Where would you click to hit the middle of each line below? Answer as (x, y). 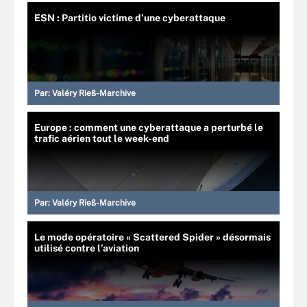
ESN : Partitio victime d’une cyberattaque (130, 17)
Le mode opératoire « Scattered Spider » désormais (152, 237)
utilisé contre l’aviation (87, 248)
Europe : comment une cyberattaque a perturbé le (149, 127)
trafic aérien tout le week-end (102, 138)
